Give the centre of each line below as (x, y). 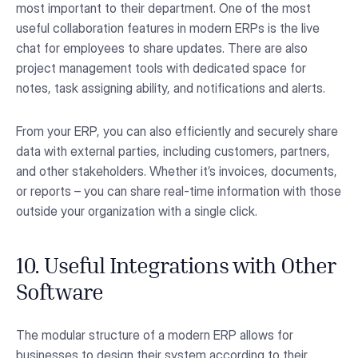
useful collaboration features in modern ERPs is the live (168, 28)
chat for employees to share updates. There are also (162, 48)
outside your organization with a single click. (137, 211)
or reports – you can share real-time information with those (179, 191)
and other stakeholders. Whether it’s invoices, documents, (177, 171)
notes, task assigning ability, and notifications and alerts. (171, 88)
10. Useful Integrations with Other (176, 268)
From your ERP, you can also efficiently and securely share (177, 131)
